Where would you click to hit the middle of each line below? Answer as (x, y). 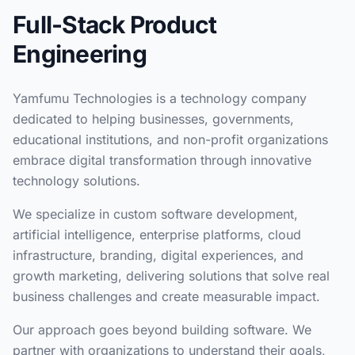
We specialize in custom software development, (155, 214)
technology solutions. (76, 181)
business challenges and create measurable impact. (166, 296)
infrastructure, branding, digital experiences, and (158, 255)
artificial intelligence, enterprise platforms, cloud (157, 235)
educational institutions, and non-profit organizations (170, 139)
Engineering (80, 54)
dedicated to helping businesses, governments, (153, 119)
